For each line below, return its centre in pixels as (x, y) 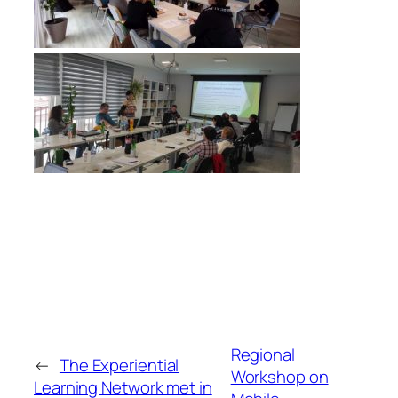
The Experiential (119, 366)
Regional (263, 354)
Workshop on (279, 376)
